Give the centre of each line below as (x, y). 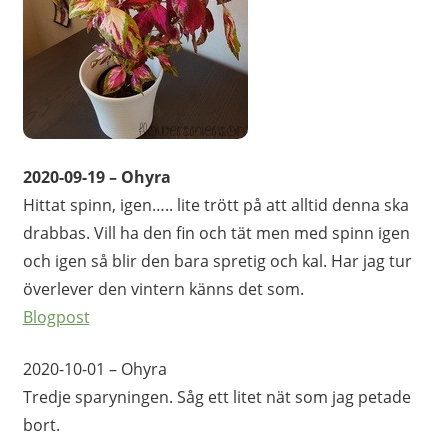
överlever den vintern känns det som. (163, 288)
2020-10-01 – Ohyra (94, 368)
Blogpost (56, 316)
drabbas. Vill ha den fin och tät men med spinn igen (216, 232)
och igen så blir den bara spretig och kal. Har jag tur (217, 260)
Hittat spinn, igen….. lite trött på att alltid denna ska (215, 204)
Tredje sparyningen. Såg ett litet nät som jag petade (216, 396)
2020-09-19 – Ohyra (96, 176)
